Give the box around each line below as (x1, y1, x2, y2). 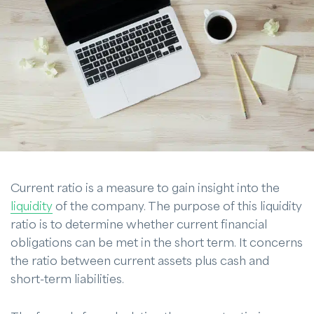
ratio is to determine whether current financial (11, 218, 267, 231)
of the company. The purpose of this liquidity (53, 200, 302, 213)
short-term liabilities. (11, 273, 124, 286)
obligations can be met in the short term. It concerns (11, 236, 303, 250)
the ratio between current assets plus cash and (11, 254, 269, 268)
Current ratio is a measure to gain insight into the (11, 182, 280, 195)
